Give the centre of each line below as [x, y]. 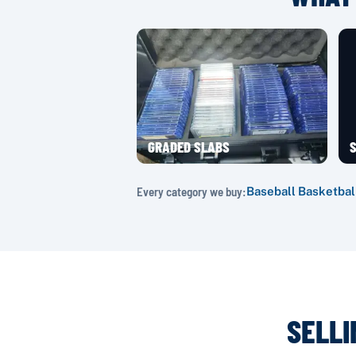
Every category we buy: [192, 191]
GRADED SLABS [189, 146]
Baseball [271, 191]
